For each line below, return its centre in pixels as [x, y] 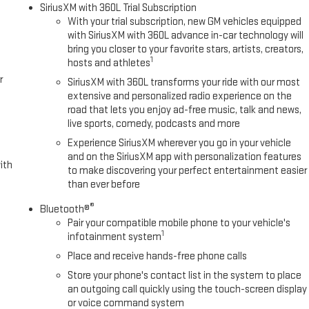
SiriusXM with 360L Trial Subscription [119, 8]
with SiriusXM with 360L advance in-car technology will [186, 36]
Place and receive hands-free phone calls [158, 257]
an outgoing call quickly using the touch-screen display [188, 290]
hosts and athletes [109, 63]
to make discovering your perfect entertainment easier [188, 171]
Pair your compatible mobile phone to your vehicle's [179, 223]
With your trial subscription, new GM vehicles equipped [185, 22]
